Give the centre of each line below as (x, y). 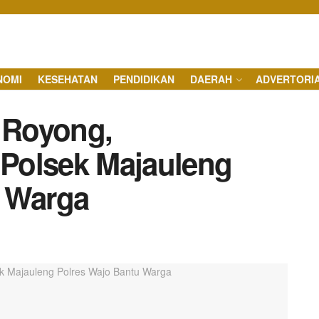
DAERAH (211, 79)
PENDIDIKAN (144, 79)
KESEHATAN (68, 79)
